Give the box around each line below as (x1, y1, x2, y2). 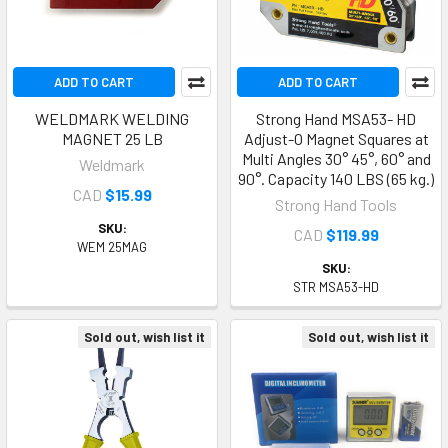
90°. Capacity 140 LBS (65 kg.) (238, 169, 434, 188)
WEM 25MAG (77, 239, 147, 255)
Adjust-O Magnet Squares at (243, 129, 429, 148)
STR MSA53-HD (293, 279, 379, 295)
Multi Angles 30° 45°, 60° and (241, 149, 431, 168)
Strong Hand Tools (275, 195, 397, 214)
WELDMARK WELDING (35, 109, 189, 128)
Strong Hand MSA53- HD (256, 109, 416, 128)
